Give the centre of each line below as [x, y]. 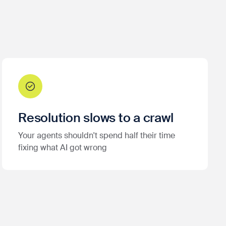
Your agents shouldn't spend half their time [97, 135]
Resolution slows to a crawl [96, 118]
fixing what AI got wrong [63, 147]
